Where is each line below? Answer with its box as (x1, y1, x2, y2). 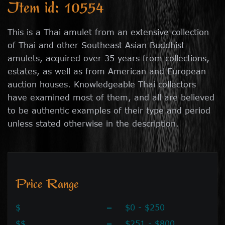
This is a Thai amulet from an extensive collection (8, 27, 209, 37)
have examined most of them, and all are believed (8, 92, 214, 102)
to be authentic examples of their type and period (8, 105, 210, 115)
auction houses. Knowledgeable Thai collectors (8, 79, 196, 89)
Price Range (16, 178, 78, 193)
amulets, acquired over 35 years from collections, (8, 53, 209, 63)
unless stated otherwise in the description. (8, 119, 179, 128)
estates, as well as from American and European (8, 66, 206, 76)
